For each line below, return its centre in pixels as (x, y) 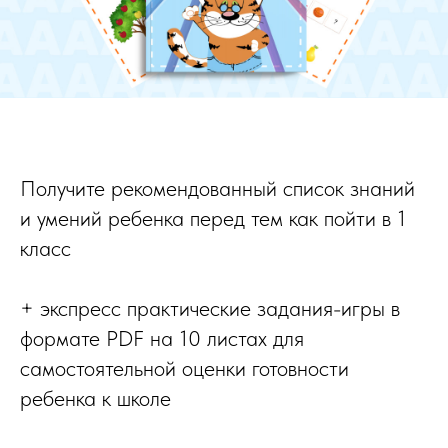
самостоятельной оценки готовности (184, 368)
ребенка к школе (95, 398)
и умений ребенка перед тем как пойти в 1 (213, 218)
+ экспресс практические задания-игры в (210, 308)
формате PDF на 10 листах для (162, 338)
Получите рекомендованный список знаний (217, 188)
